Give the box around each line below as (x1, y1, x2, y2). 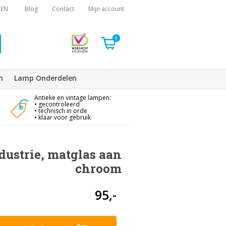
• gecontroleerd (34, 100, 80, 108)
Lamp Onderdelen (14, 73, 77, 83)
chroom (75, 160, 122, 177)
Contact (52, 5, 74, 13)
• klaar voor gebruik (34, 113, 91, 122)
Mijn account (88, 5, 124, 13)
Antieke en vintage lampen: (34, 93, 111, 102)
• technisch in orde (34, 106, 87, 115)
